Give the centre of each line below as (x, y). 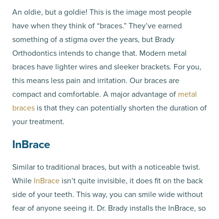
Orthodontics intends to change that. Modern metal (99, 53)
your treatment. (39, 121)
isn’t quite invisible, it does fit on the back (131, 180)
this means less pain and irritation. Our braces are (96, 80)
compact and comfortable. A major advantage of (95, 94)
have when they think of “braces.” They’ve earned (97, 25)
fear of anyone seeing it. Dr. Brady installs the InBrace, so (109, 208)
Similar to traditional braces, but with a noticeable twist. (106, 167)
